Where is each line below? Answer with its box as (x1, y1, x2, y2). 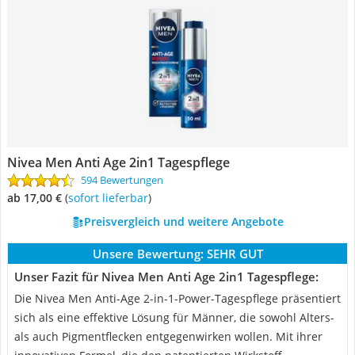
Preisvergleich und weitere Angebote (83, 214, 284, 229)
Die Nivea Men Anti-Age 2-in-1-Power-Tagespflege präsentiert (14, 291, 341, 306)
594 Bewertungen (81, 173, 163, 187)
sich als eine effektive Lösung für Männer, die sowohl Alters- (14, 310, 334, 325)
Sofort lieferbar (74, 190, 148, 205)
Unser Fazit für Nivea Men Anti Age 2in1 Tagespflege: (14, 269, 319, 284)
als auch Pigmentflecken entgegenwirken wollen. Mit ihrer (14, 329, 323, 344)
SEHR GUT (206, 246, 263, 261)
